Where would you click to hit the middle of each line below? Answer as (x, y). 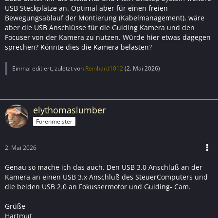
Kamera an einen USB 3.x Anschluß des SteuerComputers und (106, 177)
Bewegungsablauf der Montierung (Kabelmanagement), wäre (105, 18)
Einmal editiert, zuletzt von (49, 68)
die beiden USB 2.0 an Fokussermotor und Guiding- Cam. (98, 187)
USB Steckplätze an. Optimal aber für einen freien (86, 8)
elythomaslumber (69, 110)
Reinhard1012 (104, 68)
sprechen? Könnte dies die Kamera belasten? (78, 47)
